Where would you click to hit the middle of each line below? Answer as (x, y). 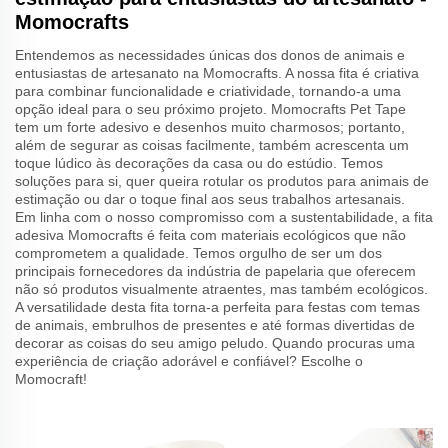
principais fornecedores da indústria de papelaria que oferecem (215, 270)
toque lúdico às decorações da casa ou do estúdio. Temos (199, 162)
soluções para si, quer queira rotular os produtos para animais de (222, 180)
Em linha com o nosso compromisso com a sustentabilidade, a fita (224, 216)
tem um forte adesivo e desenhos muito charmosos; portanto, (210, 126)
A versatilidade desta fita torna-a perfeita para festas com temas (217, 306)
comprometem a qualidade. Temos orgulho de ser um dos (198, 252)
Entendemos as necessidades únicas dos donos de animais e (210, 54)
